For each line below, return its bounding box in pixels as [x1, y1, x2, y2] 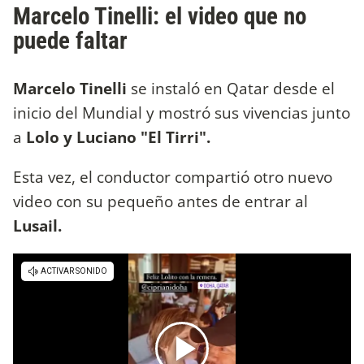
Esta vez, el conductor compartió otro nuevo [13, 165, 332, 188]
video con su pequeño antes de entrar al [13, 189, 308, 212]
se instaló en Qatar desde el [131, 76, 335, 99]
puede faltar [13, 26, 133, 54]
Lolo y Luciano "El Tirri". [26, 125, 214, 148]
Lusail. [13, 214, 66, 236]
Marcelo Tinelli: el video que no [13, 2, 306, 30]
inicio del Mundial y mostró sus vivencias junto [13, 101, 350, 123]
